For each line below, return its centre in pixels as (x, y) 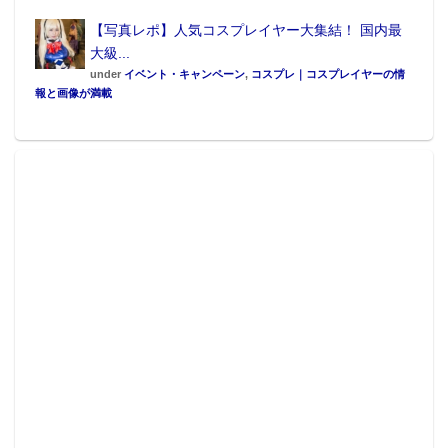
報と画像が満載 (73, 92)
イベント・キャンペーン (184, 73)
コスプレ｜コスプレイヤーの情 (328, 73)
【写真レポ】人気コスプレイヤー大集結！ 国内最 (246, 29)
